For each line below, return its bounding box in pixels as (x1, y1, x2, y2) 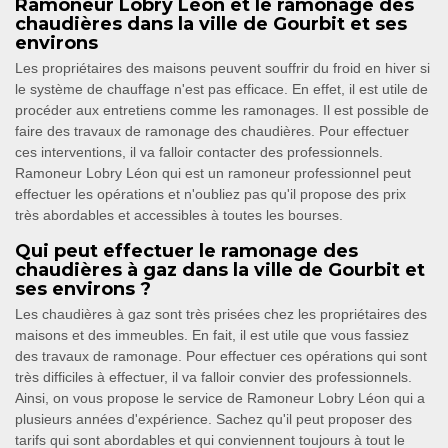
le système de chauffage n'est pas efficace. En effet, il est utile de (15, 81, 428, 98)
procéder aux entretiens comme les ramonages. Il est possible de (15, 102, 429, 119)
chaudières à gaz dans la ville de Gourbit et (15, 259, 425, 282)
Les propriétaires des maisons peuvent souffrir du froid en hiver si (15, 60, 430, 77)
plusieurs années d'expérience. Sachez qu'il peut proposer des (15, 411, 412, 428)
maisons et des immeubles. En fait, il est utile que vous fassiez (15, 327, 409, 344)
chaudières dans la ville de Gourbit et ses (15, 13, 407, 36)
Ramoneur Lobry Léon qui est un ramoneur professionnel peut (15, 165, 411, 182)
